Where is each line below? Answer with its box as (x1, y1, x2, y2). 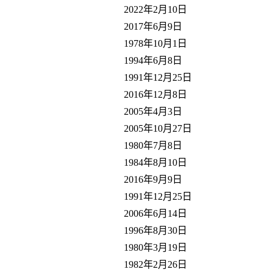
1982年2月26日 (124, 259, 187, 270)
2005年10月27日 (124, 123, 192, 134)
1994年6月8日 (124, 55, 182, 66)
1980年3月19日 (124, 242, 187, 253)
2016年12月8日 (124, 89, 187, 100)
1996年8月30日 (124, 225, 187, 236)
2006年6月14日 (124, 208, 187, 219)
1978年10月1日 (124, 38, 187, 49)
